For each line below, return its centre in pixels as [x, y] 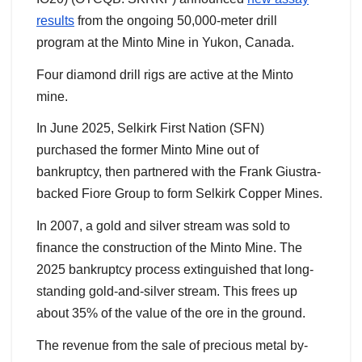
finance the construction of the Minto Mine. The [169, 248]
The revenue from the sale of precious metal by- [172, 346]
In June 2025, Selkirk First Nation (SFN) [150, 128]
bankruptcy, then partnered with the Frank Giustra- [179, 172]
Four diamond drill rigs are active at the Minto [165, 74]
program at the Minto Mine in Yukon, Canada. [165, 42]
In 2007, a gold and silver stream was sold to [163, 226]
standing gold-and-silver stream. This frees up [167, 292]
